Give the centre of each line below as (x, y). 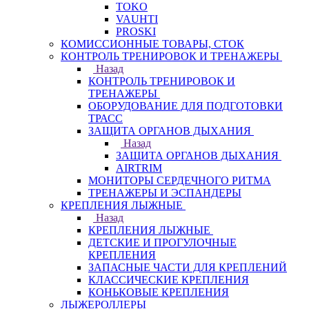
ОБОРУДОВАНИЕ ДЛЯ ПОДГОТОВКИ (186, 106)
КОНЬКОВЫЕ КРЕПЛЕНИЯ (159, 292)
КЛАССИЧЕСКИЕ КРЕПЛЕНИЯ (169, 280)
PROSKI (136, 31)
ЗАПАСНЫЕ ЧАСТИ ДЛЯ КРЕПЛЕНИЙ (188, 267)
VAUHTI (137, 19)
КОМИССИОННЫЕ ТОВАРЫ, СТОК (152, 44)
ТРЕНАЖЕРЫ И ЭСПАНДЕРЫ (165, 193)
